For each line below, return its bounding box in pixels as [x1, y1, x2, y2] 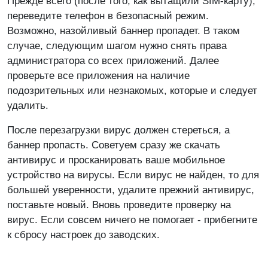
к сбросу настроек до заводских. [7, 229, 160, 240]
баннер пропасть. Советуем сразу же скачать [7, 139, 220, 151]
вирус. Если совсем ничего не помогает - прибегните [7, 214, 257, 226]
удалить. [7, 99, 57, 111]
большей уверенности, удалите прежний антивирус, [7, 184, 254, 196]
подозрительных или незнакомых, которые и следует [7, 84, 257, 96]
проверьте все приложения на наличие [7, 69, 190, 81]
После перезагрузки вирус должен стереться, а [7, 124, 230, 136]
